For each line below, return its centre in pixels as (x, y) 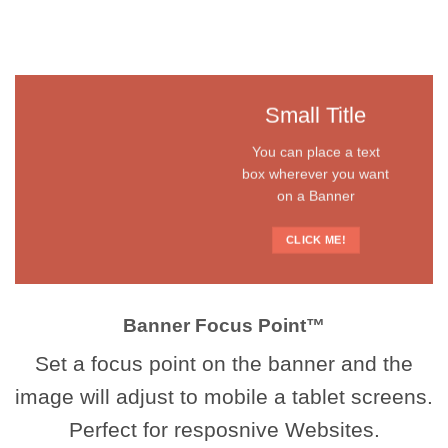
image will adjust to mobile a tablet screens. (224, 397)
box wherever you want (316, 174)
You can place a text (315, 152)
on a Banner (315, 196)
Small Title (316, 115)
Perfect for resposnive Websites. (224, 430)
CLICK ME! (316, 239)
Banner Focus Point (214, 325)
